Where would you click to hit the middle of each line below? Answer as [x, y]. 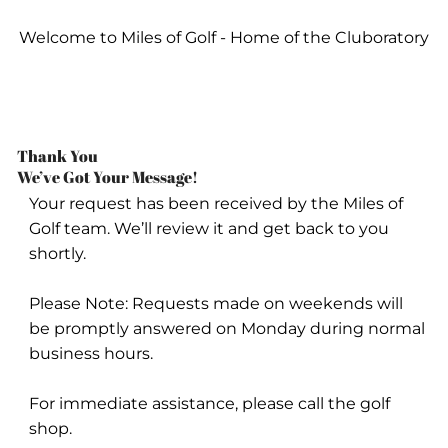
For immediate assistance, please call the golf [209, 404]
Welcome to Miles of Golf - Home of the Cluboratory [223, 37]
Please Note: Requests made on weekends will [215, 304]
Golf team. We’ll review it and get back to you [208, 229]
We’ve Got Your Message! [108, 177]
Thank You [58, 156]
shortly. [59, 254]
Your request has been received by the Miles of [215, 204]
